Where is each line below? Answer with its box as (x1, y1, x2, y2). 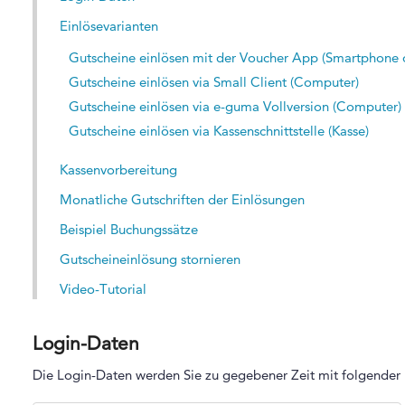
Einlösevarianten (59, 17, 158, 34)
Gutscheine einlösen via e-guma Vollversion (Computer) (68, 98, 401, 115)
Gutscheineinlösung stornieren (59, 250, 240, 268)
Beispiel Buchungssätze (59, 220, 198, 238)
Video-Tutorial (59, 279, 146, 297)
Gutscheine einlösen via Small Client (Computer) (68, 73, 359, 90)
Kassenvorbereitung (59, 160, 177, 178)
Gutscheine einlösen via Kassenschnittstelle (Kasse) (68, 122, 369, 139)
